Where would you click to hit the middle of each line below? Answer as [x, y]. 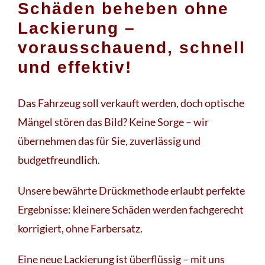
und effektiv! [75, 67]
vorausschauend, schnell [132, 47]
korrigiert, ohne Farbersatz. [80, 228]
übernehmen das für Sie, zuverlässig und [109, 140]
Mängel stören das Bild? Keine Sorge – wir [113, 122]
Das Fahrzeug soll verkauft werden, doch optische [131, 103]
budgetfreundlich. [59, 159]
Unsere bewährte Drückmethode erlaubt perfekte [131, 190]
